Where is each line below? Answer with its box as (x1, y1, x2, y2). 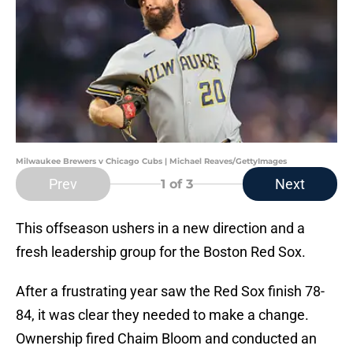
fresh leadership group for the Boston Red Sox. (16, 243, 306, 261)
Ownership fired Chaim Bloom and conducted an (16, 330, 317, 347)
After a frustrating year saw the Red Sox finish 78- (16, 283, 325, 300)
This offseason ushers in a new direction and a (16, 220, 305, 237)
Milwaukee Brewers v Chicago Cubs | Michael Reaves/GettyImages (16, 156, 287, 167)
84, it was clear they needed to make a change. (16, 307, 309, 324)
